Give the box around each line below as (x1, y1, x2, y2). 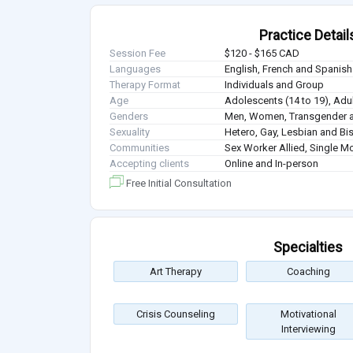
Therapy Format (110, 78, 180, 91)
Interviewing (281, 322, 336, 335)
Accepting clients (110, 157, 189, 169)
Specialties (273, 238, 343, 255)
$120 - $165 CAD (225, 46, 300, 59)
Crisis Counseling (136, 307, 215, 320)
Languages (110, 62, 161, 75)
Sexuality (110, 125, 150, 138)
